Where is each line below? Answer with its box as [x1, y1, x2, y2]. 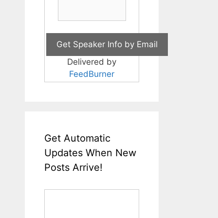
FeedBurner [69, 69, 114, 79]
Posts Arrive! [44, 162, 103, 174]
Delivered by [67, 57, 116, 67]
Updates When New [44, 147, 136, 159]
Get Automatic [44, 132, 110, 145]
